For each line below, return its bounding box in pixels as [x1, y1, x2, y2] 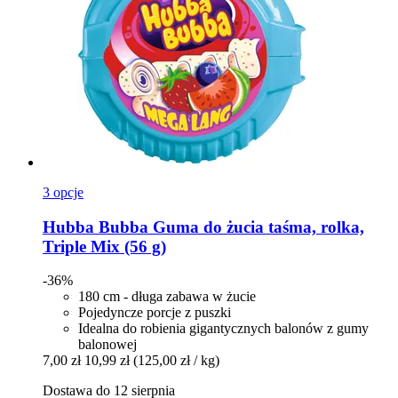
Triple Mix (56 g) [43, 236, 166, 256]
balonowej [78, 337, 137, 353]
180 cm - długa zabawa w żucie [78, 289, 256, 305]
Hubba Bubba [43, 217, 148, 236]
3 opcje [43, 184, 84, 200]
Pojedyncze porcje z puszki [78, 305, 231, 321]
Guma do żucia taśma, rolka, [148, 217, 364, 236]
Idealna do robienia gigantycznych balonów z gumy [78, 321, 369, 337]
